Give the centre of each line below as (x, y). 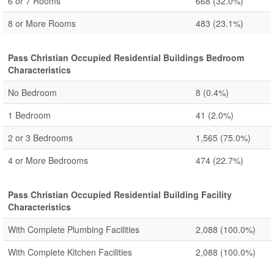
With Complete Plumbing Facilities (74, 229)
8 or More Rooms (42, 23)
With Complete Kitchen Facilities (70, 252)
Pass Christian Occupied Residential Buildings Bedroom (126, 57)
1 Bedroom (29, 115)
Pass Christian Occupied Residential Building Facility (120, 194)
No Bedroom (32, 92)
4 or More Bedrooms (48, 160)
